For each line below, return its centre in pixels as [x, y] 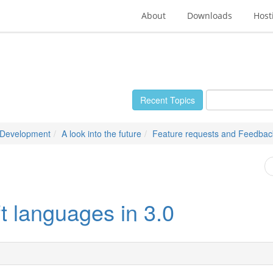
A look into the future [101, 133]
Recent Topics [168, 100]
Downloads [210, 16]
